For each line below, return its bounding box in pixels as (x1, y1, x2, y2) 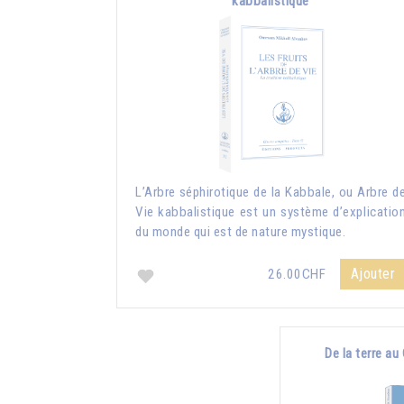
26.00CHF (268, 265, 329, 282)
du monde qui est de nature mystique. (135, 223, 345, 240)
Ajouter (350, 264, 395, 282)
